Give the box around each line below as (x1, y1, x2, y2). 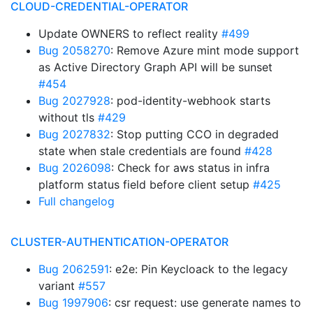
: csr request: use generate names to (108, 296, 301, 310)
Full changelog (38, 194, 115, 208)
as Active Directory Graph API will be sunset (38, 60, 272, 74)
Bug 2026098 (38, 161, 111, 175)
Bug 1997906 (38, 296, 108, 310)
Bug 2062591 (38, 262, 109, 276)
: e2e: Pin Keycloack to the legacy (109, 262, 288, 276)
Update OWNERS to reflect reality (38, 27, 221, 41)
